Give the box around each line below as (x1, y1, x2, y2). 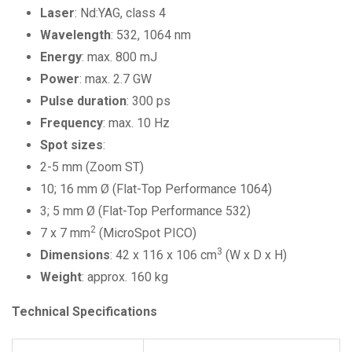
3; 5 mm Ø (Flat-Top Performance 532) (40, 203, 251, 218)
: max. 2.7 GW (79, 71, 152, 86)
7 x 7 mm (40, 225, 90, 240)
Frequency (40, 115, 103, 130)
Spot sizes (40, 137, 103, 152)
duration (77, 93, 126, 108)
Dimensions (40, 247, 110, 262)
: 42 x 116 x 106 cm (110, 247, 217, 262)
